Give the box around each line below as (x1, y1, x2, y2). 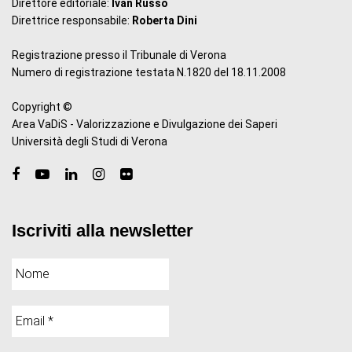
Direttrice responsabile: (12, 13, 132, 27)
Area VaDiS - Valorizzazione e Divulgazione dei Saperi (12, 117, 277, 130)
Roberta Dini (132, 13, 197, 27)
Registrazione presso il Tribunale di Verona (12, 48, 226, 61)
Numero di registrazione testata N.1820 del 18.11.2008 (12, 65, 286, 79)
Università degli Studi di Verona (12, 134, 167, 148)
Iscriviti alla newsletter (12, 220, 193, 240)
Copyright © (12, 100, 72, 113)
